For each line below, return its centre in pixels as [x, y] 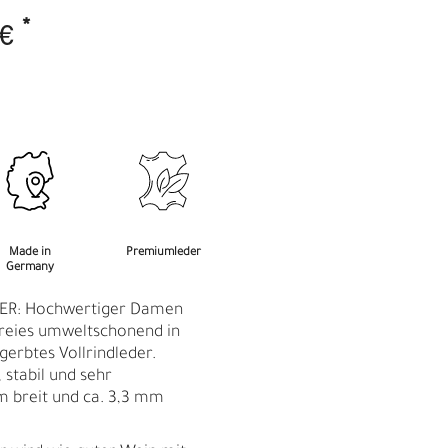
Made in [29, 253]
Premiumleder [163, 253]
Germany [29, 268]
